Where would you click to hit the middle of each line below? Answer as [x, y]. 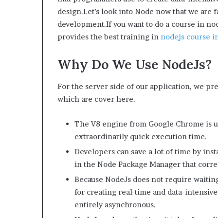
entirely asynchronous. [115, 204]
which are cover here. [96, 99]
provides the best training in [109, 37]
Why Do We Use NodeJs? [135, 64]
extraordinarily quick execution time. [141, 136]
